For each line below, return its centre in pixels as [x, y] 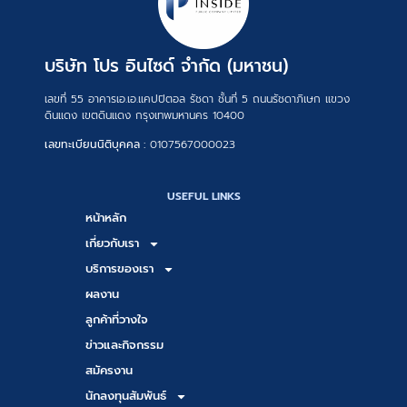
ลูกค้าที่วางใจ [117, 320]
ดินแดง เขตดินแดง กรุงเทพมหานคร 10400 [144, 115]
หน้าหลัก [106, 218]
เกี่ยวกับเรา [112, 243]
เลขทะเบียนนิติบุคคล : [95, 145]
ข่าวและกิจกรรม [124, 345]
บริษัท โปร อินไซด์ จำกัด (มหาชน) [166, 65]
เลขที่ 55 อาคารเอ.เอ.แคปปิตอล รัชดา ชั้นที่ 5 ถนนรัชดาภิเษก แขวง [197, 99]
